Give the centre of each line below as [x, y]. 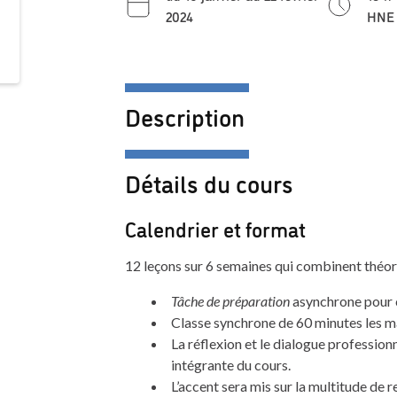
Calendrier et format [215, 229]
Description [184, 115]
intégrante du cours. [230, 365]
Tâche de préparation [230, 301]
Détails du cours [209, 182]
